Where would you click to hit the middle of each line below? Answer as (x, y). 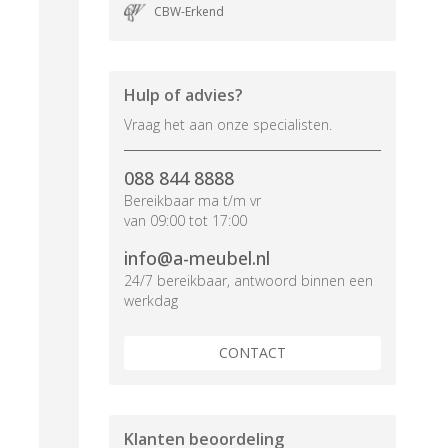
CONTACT (252, 352)
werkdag (150, 300)
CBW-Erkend (188, 12)
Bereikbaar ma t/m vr (192, 200)
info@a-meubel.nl (196, 258)
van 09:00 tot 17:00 (185, 220)
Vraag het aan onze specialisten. (227, 124)
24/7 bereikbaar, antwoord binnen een (248, 280)
